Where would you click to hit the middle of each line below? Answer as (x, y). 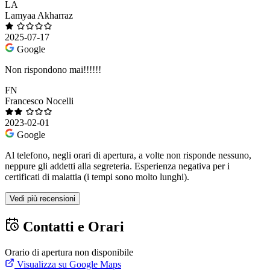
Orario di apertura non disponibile (69, 252)
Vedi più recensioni (42, 198)
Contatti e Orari (72, 226)
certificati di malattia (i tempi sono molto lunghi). (97, 177)
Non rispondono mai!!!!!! (53, 69)
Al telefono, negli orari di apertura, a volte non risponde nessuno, (128, 155)
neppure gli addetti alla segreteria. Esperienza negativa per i (117, 166)
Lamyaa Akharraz (39, 15)
